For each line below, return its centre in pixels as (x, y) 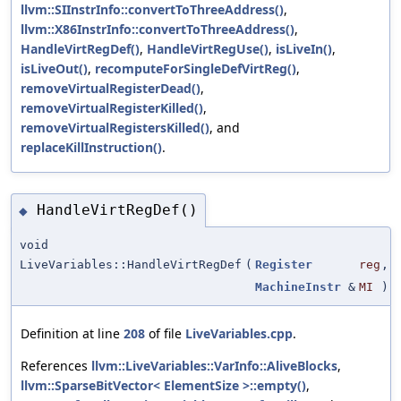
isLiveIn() (304, 49)
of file (165, 333)
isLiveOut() (54, 69)
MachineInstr (298, 286)
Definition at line (72, 333)
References (56, 365)
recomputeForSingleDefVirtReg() (196, 69)
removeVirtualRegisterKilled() (112, 108)
